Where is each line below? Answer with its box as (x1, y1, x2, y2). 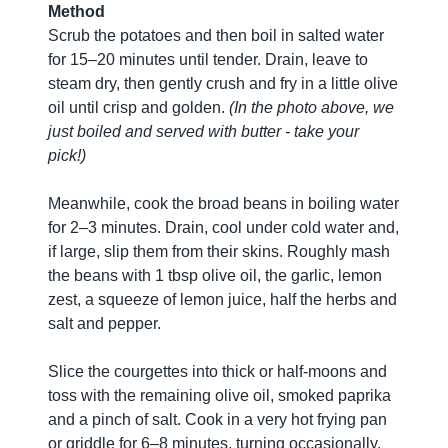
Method (48, 3, 105, 21)
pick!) (48, 147, 86, 165)
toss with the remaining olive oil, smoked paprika (48, 387, 391, 405)
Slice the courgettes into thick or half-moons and (48, 363, 387, 381)
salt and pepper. (48, 315, 161, 333)
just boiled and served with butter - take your (48, 123, 359, 141)
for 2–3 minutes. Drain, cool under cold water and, (48, 219, 399, 237)
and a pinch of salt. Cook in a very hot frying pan (48, 411, 387, 429)
